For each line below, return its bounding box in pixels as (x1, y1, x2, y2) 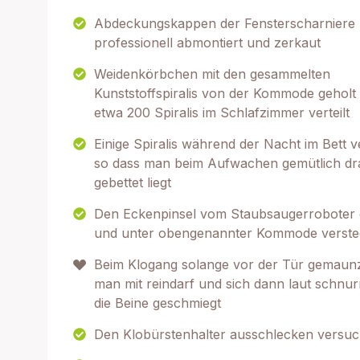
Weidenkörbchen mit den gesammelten (94, 66, 330, 82)
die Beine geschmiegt (94, 295, 221, 311)
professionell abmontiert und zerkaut (94, 35, 321, 51)
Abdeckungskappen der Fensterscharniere (94, 15, 355, 31)
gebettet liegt (94, 174, 171, 190)
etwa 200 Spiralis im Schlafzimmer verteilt (94, 104, 350, 121)
